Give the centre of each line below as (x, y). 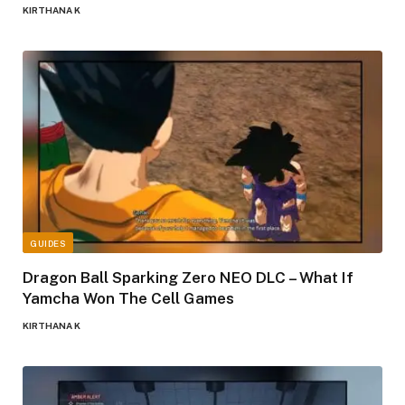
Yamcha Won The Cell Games (128, 298)
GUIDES (48, 243)
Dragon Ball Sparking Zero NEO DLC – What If (188, 277)
